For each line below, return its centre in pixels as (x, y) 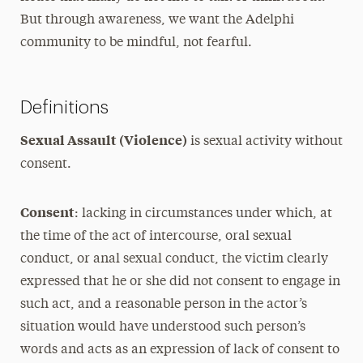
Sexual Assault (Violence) (103, 139)
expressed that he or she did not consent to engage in (180, 282)
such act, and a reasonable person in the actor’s (163, 305)
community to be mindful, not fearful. (136, 43)
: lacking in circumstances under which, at (203, 214)
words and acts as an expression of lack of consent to (179, 350)
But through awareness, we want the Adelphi (157, 20)
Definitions (64, 107)
